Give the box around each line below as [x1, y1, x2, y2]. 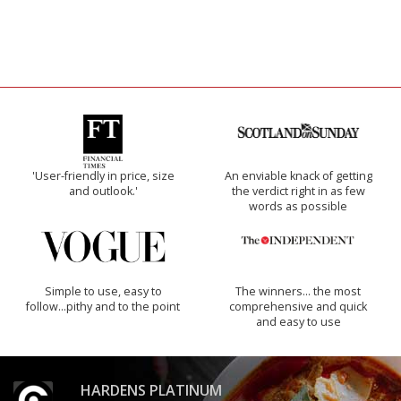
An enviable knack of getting [224, 168, 372, 184]
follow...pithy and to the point [26, 299, 180, 315]
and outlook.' [68, 183, 138, 200]
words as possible [249, 199, 347, 215]
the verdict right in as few [231, 183, 365, 200]
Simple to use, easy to [44, 284, 162, 300]
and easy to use [255, 314, 341, 330]
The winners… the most [235, 284, 361, 300]
